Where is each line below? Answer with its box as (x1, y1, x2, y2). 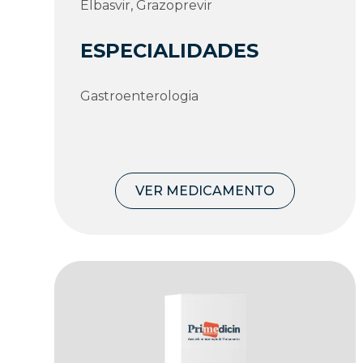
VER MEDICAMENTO (135, 182, 275, 199)
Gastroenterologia (80, 88, 199, 104)
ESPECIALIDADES (80, 38, 259, 62)
